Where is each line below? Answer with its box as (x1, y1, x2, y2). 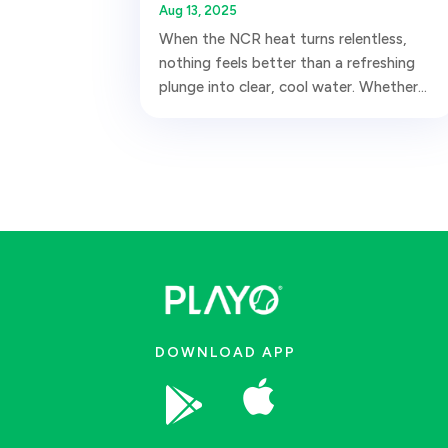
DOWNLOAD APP (155, 343, 296, 361)
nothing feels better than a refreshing (158, 53, 415, 72)
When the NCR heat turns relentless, (158, 29, 407, 48)
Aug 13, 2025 (158, 2, 237, 18)
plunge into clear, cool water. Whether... (158, 77, 427, 96)
